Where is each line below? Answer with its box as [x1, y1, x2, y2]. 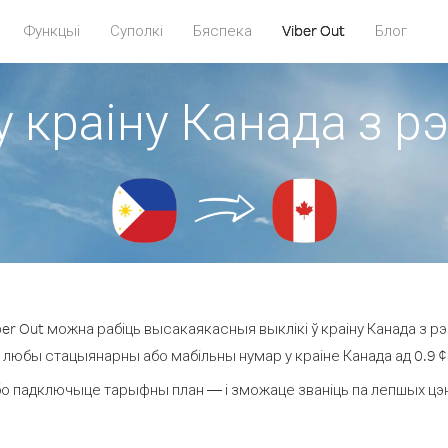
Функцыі [24, 21, 80, 40]
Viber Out [282, 21, 345, 40]
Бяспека [193, 21, 252, 40]
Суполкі [110, 21, 163, 40]
